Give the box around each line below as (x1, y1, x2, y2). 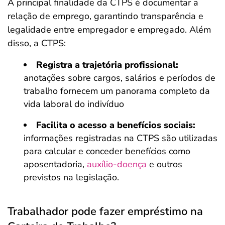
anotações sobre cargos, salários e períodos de (24, 72, 215, 84)
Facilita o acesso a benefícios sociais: (36, 119, 195, 131)
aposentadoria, (24, 158, 87, 170)
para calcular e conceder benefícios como (24, 145, 190, 157)
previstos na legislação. (24, 171, 119, 183)
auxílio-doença (87, 158, 147, 170)
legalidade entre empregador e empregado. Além (8, 24, 211, 36)
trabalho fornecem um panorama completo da (24, 85, 210, 97)
